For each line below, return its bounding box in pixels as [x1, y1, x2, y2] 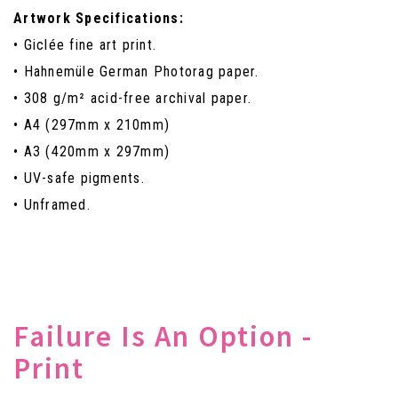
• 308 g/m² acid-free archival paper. [13, 90, 251, 107]
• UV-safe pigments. [13, 170, 145, 187]
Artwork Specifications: [13, 10, 184, 28]
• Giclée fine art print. [13, 36, 156, 54]
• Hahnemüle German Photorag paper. [13, 63, 259, 81]
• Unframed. [13, 196, 91, 214]
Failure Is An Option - [13, 318, 313, 355]
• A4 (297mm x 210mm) [13, 116, 170, 134]
